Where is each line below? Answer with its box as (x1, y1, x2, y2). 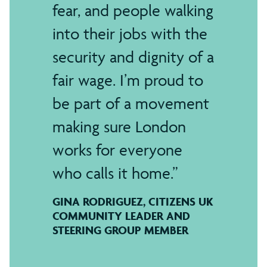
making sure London (52, 116, 186, 136)
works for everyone (52, 139, 182, 160)
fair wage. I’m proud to (52, 70, 203, 90)
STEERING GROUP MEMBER (52, 222, 188, 237)
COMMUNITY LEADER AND (52, 208, 190, 223)
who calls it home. (52, 163, 172, 183)
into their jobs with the (52, 23, 207, 44)
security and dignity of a (52, 46, 214, 67)
